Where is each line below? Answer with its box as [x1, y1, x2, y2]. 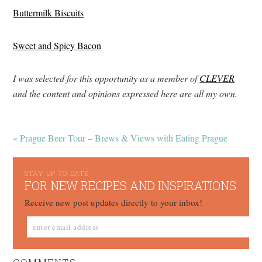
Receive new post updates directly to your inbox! [25, 196, 203, 209]
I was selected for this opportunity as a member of [13, 72, 200, 85]
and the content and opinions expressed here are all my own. [13, 87, 238, 100]
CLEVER [199, 72, 235, 85]
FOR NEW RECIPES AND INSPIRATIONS [25, 178, 237, 194]
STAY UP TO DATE [25, 168, 89, 178]
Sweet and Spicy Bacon [13, 39, 102, 52]
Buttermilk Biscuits [13, 6, 84, 19]
